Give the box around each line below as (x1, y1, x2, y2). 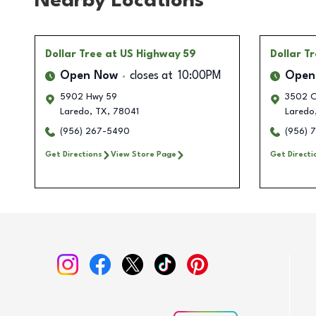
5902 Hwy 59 (60, 92, 117, 102)
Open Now (60, 71, 118, 83)
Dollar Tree (45, 49, 102, 60)
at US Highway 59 (105, 49, 196, 60)
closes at (130, 71, 173, 83)
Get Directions (45, 150, 102, 159)
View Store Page (111, 150, 176, 159)
